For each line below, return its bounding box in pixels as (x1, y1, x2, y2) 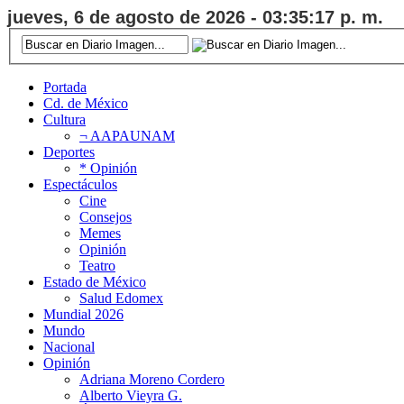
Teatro (79, 257, 115, 273)
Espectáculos (43, 176, 117, 192)
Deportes (43, 143, 95, 160)
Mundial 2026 (43, 306, 124, 322)
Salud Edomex (79, 289, 163, 306)
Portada (43, 78, 87, 95)
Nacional (43, 338, 95, 354)
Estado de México (43, 273, 146, 289)
